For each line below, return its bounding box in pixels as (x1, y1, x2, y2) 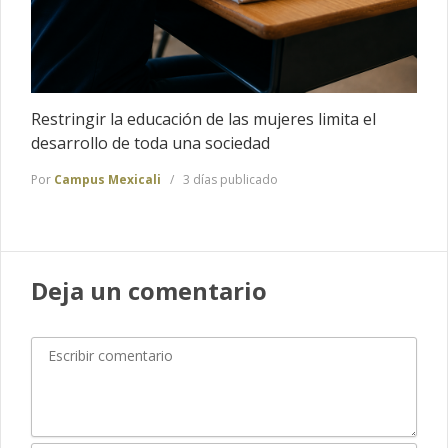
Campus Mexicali (54, 170, 161, 188)
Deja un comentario (31, 273, 267, 307)
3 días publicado (180, 170, 278, 188)
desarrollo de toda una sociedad (31, 131, 270, 154)
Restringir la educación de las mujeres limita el (31, 107, 376, 130)
